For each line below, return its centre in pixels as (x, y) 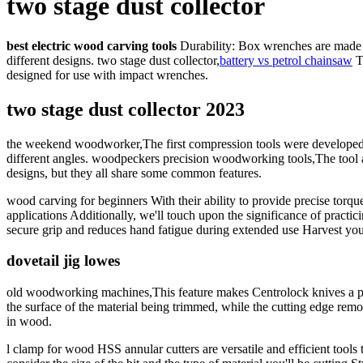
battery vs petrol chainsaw (286, 60)
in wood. (29, 322)
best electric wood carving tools (92, 45)
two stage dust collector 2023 (126, 109)
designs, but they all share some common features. (134, 173)
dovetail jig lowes (63, 261)
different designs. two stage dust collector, (113, 60)
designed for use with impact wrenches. (107, 75)
